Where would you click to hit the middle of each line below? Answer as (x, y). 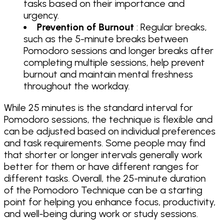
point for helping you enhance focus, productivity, (110, 202)
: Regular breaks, (170, 27)
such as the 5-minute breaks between (106, 39)
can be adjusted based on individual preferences (110, 131)
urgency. (41, 15)
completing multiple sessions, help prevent (114, 62)
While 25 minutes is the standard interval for (98, 107)
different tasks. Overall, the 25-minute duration (105, 178)
